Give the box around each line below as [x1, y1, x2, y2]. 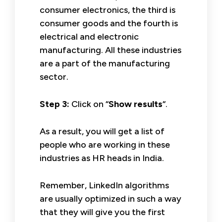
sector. [40, 71, 68, 82]
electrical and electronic [40, 31, 139, 42]
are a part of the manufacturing [40, 57, 170, 69]
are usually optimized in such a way [40, 193, 181, 204]
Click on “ [69, 98, 109, 110]
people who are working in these [40, 139, 170, 150]
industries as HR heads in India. [40, 152, 164, 164]
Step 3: [40, 98, 69, 110]
